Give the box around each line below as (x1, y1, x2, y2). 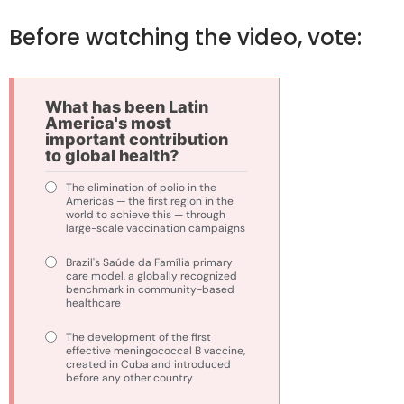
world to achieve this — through (66, 207, 225, 223)
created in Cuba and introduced (66, 357, 231, 372)
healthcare (66, 296, 121, 311)
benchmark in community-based (66, 282, 234, 298)
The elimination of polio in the (66, 180, 216, 196)
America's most (45, 114, 171, 133)
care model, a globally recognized (66, 269, 237, 284)
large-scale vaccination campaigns (66, 221, 245, 236)
